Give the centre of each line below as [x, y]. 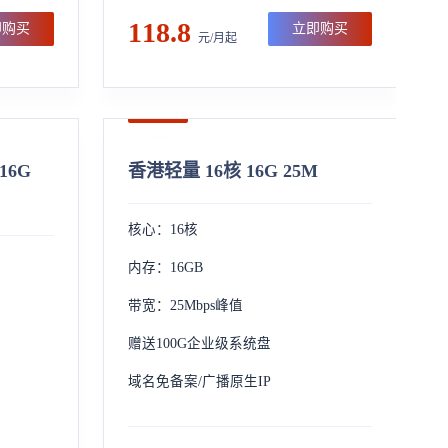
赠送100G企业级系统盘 [199, 343]
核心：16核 [162, 229]
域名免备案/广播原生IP [199, 381]
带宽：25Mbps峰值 [185, 305]
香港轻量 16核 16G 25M [222, 171]
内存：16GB [165, 267]
